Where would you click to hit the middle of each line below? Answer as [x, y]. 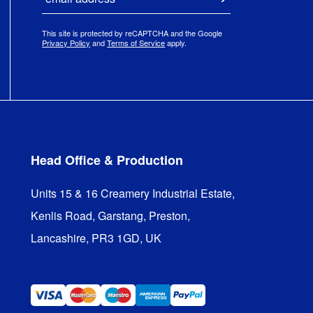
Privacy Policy [66, 43]
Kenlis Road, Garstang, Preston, [110, 215]
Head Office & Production [107, 160]
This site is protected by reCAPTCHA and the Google [132, 33]
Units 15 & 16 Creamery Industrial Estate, [132, 193]
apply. [177, 43]
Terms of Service [136, 43]
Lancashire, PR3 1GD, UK [96, 238]
